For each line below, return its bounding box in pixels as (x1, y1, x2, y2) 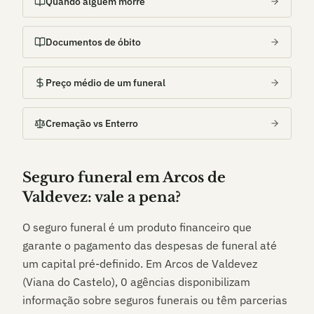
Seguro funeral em (22, 169, 163, 186)
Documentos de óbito (46, 36, 141, 48)
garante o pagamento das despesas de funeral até (22, 238, 277, 252)
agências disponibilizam (128, 275, 250, 289)
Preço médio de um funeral (46, 76, 165, 89)
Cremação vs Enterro (46, 117, 138, 130)
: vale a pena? (88, 189, 181, 205)
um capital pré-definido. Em (22, 257, 165, 271)
